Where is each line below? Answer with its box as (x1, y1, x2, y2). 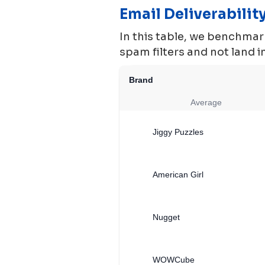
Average (190, 98, 222, 107)
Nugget (153, 212, 180, 222)
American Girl (153, 170, 203, 179)
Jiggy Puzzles (153, 127, 203, 137)
